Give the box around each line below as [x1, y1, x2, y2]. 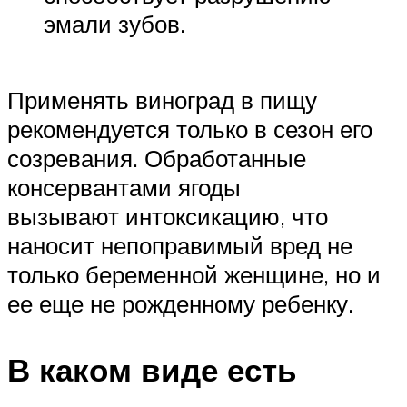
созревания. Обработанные [7, 143, 306, 173]
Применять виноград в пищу [7, 84, 317, 114]
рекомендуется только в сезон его [7, 114, 372, 144]
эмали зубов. [44, 9, 185, 39]
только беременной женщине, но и [7, 259, 381, 289]
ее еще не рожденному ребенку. [7, 288, 353, 318]
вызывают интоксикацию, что [7, 201, 328, 231]
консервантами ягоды [7, 172, 241, 202]
